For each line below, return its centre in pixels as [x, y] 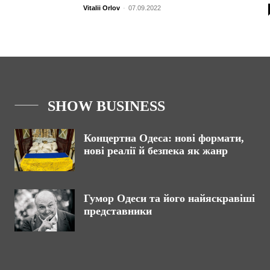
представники [118, 211]
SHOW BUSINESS [106, 106]
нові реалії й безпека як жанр [156, 151]
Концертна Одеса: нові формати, [164, 138]
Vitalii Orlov [102, 8]
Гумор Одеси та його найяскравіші [169, 199]
